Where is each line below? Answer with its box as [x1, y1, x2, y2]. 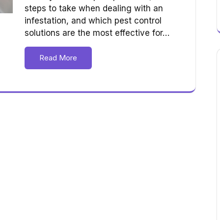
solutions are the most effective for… [25, 28, 169, 38]
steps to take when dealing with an [25, 3, 163, 14]
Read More [39, 53, 77, 63]
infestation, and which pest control [25, 16, 162, 26]
